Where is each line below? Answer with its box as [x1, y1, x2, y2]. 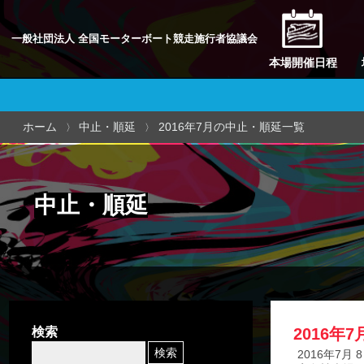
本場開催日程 [268, 55, 337, 69]
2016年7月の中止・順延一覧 [158, 119, 305, 133]
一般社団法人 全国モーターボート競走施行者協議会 [11, 33, 258, 45]
